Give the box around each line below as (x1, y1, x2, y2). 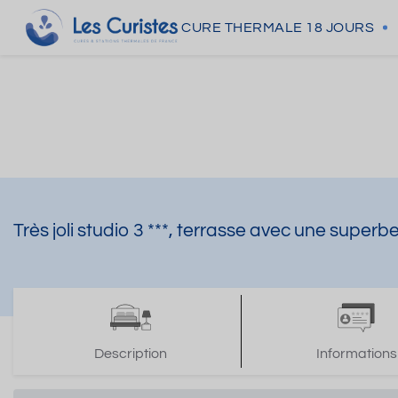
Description (94, 346, 168, 361)
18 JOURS (306, 20, 374, 35)
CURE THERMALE (181, 20, 303, 35)
